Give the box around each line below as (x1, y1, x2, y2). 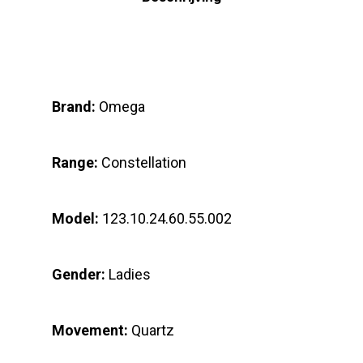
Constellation (98, 154, 190, 172)
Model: (52, 210, 99, 228)
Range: (52, 154, 98, 172)
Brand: (52, 98, 96, 116)
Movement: (52, 322, 128, 340)
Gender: (52, 266, 105, 284)
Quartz (128, 322, 174, 340)
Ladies (105, 266, 151, 284)
